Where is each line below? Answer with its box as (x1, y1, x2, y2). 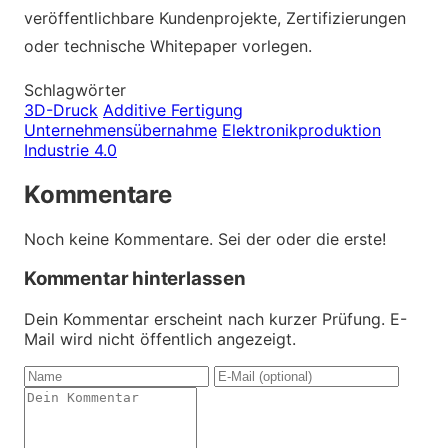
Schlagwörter (24, 79, 126, 100)
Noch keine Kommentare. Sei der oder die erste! (24, 228, 386, 249)
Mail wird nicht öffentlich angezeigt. (24, 329, 296, 350)
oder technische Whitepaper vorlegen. (24, 35, 312, 56)
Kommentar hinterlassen (24, 267, 246, 291)
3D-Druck (24, 99, 98, 120)
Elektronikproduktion (222, 119, 381, 140)
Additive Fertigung (103, 99, 243, 120)
